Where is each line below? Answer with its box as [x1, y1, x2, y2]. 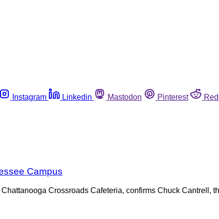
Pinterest [157, 92, 188, 101]
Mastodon [108, 92, 142, 101]
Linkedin [62, 92, 92, 101]
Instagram [12, 92, 46, 101]
